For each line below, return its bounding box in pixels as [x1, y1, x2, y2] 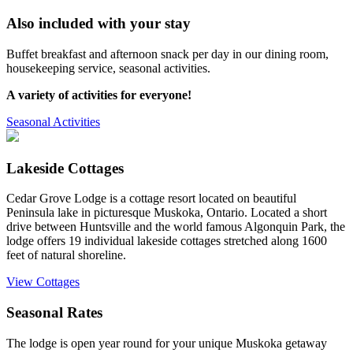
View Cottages [6, 275, 80, 289]
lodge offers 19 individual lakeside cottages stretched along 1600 [6, 234, 327, 248]
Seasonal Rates [6, 304, 102, 321]
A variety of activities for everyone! [6, 87, 191, 102]
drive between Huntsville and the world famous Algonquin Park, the [6, 220, 345, 234]
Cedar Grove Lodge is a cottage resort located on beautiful [6, 191, 296, 206]
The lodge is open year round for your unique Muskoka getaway [6, 336, 327, 350]
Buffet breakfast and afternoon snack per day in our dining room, [6, 46, 329, 61]
